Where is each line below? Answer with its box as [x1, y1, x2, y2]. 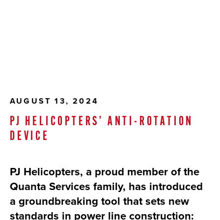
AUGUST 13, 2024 [10, 95, 99, 107]
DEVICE [10, 131, 50, 143]
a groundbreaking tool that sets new [10, 193, 189, 209]
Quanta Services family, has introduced [10, 178, 203, 194]
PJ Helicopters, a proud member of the [10, 164, 199, 180]
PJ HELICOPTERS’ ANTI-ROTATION [10, 116, 194, 129]
